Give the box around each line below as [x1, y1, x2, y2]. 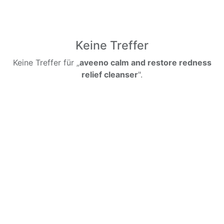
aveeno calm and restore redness [79, 57, 211, 67]
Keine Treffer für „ [12, 57, 79, 67]
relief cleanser [81, 69, 138, 79]
